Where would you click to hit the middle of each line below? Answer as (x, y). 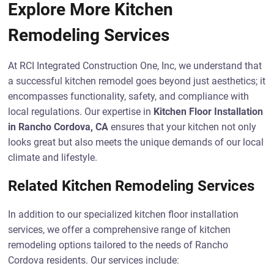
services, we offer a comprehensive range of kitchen (120, 230)
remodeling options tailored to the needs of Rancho (118, 245)
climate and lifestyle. (53, 157)
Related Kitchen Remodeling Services (131, 186)
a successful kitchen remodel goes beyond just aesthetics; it (137, 81)
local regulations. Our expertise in (81, 112)
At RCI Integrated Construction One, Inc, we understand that (135, 66)
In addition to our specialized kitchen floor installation (124, 214)
